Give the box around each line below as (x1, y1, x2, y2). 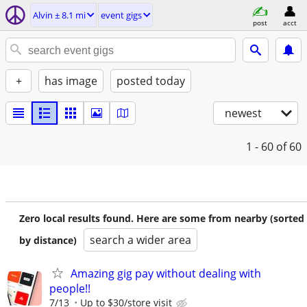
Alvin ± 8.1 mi (33, 9, 86, 21)
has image (45, 73, 97, 88)
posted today (116, 73, 185, 88)
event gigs (101, 9, 142, 21)
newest (225, 106, 262, 121)
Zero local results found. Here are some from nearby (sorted (19, 212, 304, 225)
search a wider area (90, 232, 191, 247)
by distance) (19, 234, 77, 247)
